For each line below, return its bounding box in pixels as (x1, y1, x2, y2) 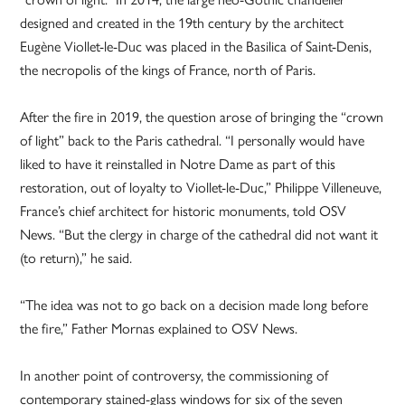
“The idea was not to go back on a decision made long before (20, 297, 369, 315)
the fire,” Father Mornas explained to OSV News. (20, 320, 298, 338)
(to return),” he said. (20, 250, 133, 268)
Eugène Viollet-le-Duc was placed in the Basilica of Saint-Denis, (20, 38, 372, 56)
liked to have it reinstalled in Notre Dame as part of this (20, 155, 336, 174)
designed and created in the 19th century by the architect (20, 14, 344, 33)
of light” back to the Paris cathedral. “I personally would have (20, 132, 365, 150)
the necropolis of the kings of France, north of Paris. (20, 61, 316, 80)
